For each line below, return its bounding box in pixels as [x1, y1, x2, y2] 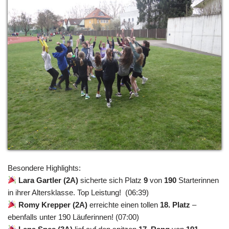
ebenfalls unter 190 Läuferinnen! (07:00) [8, 212, 139, 221]
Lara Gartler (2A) [18, 175, 79, 185]
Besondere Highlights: [8, 163, 81, 172]
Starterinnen [176, 175, 219, 185]
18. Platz [160, 200, 191, 209]
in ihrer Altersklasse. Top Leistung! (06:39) [8, 188, 149, 197]
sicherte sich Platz [78, 175, 144, 185]
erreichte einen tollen [87, 200, 161, 209]
